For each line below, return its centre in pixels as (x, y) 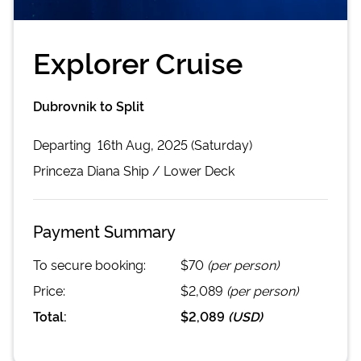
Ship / (142, 170)
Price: (49, 290)
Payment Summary (104, 230)
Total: (50, 315)
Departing (64, 144)
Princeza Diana (77, 170)
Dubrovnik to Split (89, 105)
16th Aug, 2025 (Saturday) (175, 144)
